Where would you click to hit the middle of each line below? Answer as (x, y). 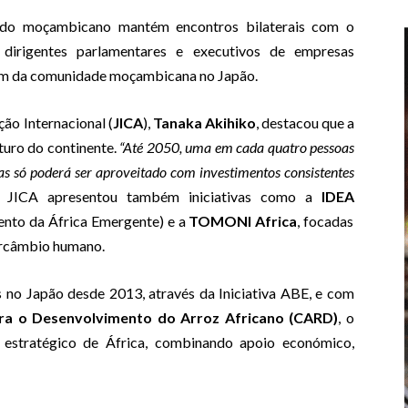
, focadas (326, 221)
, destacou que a (305, 123)
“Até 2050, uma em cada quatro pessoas (237, 148)
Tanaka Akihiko (204, 123)
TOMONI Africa (243, 221)
